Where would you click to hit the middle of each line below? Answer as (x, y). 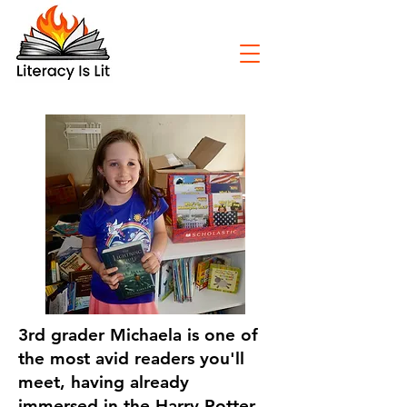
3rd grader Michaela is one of (138, 335)
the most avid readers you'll (131, 358)
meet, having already (104, 382)
